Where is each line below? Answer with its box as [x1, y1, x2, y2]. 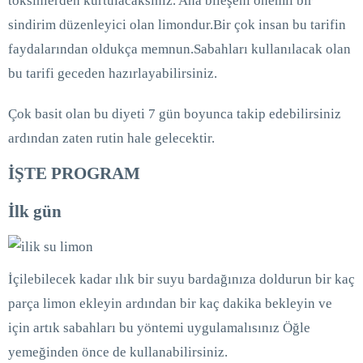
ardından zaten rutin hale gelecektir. [8, 130, 215, 147]
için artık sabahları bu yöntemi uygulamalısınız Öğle [8, 320, 310, 336]
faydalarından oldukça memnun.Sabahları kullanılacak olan [8, 41, 351, 58]
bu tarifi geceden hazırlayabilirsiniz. [8, 66, 217, 82]
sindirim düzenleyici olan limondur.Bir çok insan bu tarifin [8, 17, 346, 33]
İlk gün [8, 202, 62, 222]
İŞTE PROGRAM [8, 164, 140, 184]
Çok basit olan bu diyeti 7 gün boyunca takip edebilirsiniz [8, 106, 341, 122]
